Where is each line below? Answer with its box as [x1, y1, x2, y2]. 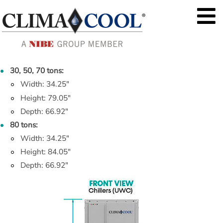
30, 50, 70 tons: [10, 65, 64, 76]
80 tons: [10, 119, 38, 130]
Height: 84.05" [20, 146, 71, 157]
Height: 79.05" [20, 92, 71, 103]
